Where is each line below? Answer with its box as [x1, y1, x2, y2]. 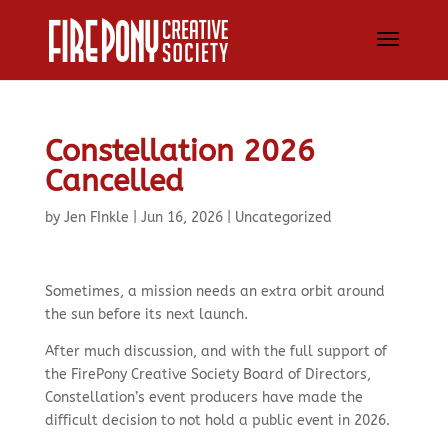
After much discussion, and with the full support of [44, 343, 387, 360]
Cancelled [44, 163, 183, 199]
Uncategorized [234, 209, 332, 226]
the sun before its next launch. [44, 306, 248, 323]
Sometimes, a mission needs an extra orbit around [44, 283, 385, 300]
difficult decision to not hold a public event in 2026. [44, 412, 390, 429]
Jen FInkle [63, 209, 129, 226]
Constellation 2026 [44, 133, 315, 169]
